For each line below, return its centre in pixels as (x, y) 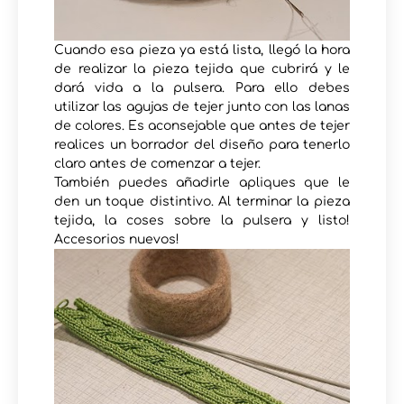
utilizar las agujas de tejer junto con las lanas (202, 107)
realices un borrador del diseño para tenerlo (202, 145)
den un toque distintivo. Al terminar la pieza (202, 202)
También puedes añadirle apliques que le (202, 183)
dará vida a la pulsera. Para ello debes (202, 88)
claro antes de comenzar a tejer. (157, 164)
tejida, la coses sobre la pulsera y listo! (202, 221)
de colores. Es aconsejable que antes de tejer (202, 126)
